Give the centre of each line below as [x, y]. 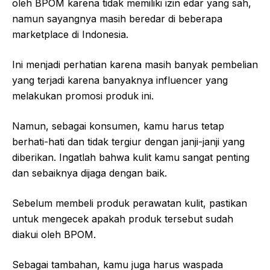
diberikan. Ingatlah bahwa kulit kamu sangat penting [131, 158]
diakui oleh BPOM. [54, 235]
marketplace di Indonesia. [70, 35]
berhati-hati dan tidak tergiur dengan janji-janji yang [128, 142]
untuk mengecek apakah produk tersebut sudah [123, 219]
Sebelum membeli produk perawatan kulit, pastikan [130, 203]
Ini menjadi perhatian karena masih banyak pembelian [135, 65]
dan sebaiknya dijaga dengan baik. [89, 173]
